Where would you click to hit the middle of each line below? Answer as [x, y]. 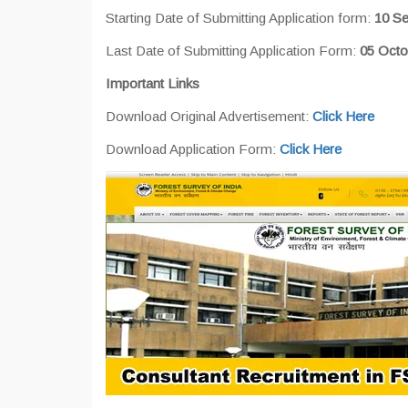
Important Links [153, 83]
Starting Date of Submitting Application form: [240, 18]
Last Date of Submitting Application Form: [233, 51]
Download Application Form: [193, 149]
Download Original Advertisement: [209, 116]
